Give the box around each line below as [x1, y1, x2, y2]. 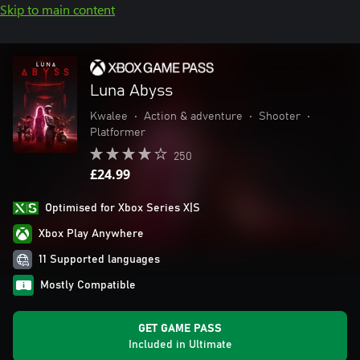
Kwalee [90, 111, 128, 122]
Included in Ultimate [128, 339, 232, 350]
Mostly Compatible [40, 280, 136, 291]
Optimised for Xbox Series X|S [45, 202, 200, 214]
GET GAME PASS [138, 323, 222, 334]
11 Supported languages [39, 254, 160, 265]
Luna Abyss [90, 83, 173, 99]
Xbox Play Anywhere [39, 228, 144, 239]
